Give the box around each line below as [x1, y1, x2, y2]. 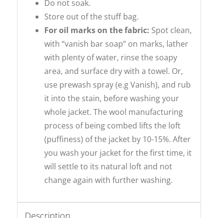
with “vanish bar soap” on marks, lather [44, 38, 189, 49]
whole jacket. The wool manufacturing [44, 106, 183, 117]
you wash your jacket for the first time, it [44, 147, 192, 158]
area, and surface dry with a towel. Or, [44, 65, 183, 76]
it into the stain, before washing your [44, 92, 180, 104]
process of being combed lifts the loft [44, 120, 181, 131]
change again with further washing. [44, 174, 173, 185]
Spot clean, [151, 24, 192, 36]
